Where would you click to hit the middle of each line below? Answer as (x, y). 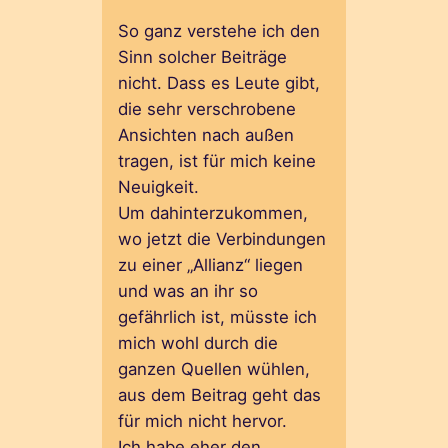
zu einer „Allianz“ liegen (211, 264)
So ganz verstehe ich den (219, 30)
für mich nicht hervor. (203, 420)
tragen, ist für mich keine (217, 160)
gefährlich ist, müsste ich (218, 316)
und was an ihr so (188, 290)
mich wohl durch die (198, 342)
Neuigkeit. (159, 186)
